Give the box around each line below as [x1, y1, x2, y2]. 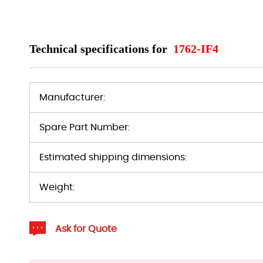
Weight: [39, 183, 75, 192]
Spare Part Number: [39, 123, 130, 132]
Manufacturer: [39, 93, 105, 102]
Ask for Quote [55, 224, 117, 234]
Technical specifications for [29, 42, 170, 55]
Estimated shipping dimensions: [39, 153, 187, 162]
